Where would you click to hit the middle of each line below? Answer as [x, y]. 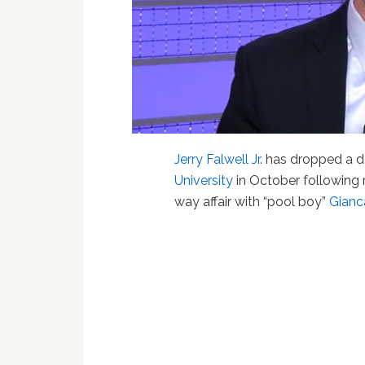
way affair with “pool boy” [252, 201]
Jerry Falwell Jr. [219, 159]
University [204, 180]
